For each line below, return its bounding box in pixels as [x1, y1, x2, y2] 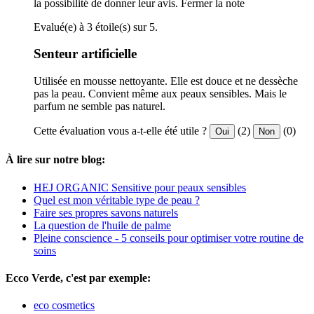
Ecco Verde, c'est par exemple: [6, 271, 151, 284]
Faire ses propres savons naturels [34, 206, 178, 219]
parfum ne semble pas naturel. [34, 100, 165, 113]
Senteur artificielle [34, 46, 137, 62]
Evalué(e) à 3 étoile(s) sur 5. [34, 20, 158, 33]
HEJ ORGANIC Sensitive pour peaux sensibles [34, 181, 246, 193]
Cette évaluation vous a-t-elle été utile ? [34, 125, 207, 137]
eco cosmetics [34, 299, 95, 312]
